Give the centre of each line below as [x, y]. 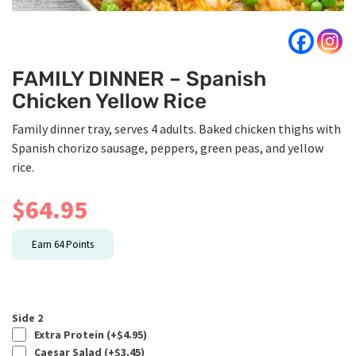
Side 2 [27, 317]
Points [79, 244]
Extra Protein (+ [73, 334]
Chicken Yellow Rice [109, 101]
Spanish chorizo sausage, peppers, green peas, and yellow [168, 147]
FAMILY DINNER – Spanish [139, 79]
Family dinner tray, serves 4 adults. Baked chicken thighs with [176, 128]
